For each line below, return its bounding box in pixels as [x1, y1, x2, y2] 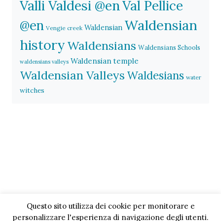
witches [20, 86, 44, 95]
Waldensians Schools [138, 43, 200, 52]
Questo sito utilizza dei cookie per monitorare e [26, 201, 195, 211]
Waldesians [127, 69, 184, 83]
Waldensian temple [71, 56, 139, 66]
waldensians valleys [20, 58, 69, 66]
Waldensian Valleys [20, 68, 125, 83]
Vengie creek [46, 24, 82, 32]
